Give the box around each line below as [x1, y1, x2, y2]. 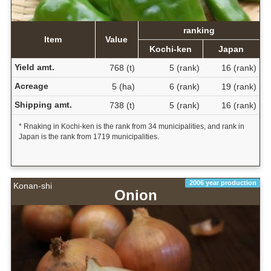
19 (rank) [221, 81, 256, 91]
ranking [183, 25, 215, 35]
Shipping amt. [14, 99, 72, 109]
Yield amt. [14, 62, 54, 72]
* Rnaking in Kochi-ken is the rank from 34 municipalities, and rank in [18, 122, 244, 131]
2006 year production [189, 178, 256, 186]
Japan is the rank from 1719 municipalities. [18, 132, 159, 141]
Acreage [14, 80, 48, 91]
